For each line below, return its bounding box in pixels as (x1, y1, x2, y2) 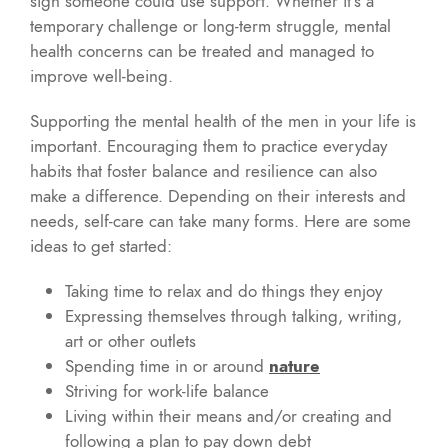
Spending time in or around (65, 353, 269, 378)
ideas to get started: (30, 233, 172, 258)
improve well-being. (30, 63, 173, 88)
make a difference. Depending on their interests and (30, 183, 406, 208)
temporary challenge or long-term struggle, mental (30, 13, 391, 38)
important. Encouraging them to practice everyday (30, 133, 387, 158)
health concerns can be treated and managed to (30, 38, 374, 63)
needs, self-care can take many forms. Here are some (30, 208, 411, 233)
